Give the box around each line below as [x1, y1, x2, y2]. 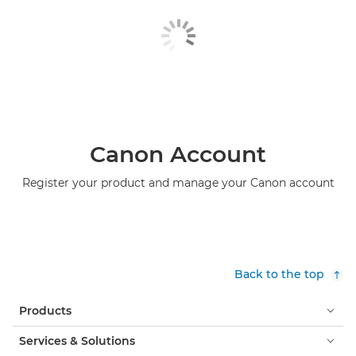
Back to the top [234, 266, 324, 281]
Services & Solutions [19, 333, 135, 348]
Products [19, 303, 72, 318]
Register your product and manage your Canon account [21, 175, 335, 190]
